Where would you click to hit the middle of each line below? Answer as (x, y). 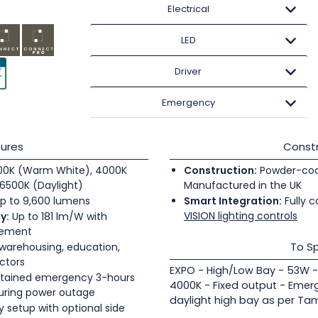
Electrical (188, 9)
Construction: (220, 170)
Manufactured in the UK (243, 185)
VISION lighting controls (241, 216)
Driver (188, 71)
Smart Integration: (233, 201)
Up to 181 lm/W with (58, 216)
